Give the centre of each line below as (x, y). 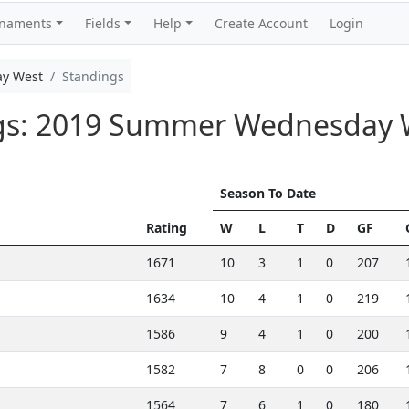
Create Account (262, 23)
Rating (166, 228)
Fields (103, 23)
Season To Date (267, 193)
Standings (93, 76)
